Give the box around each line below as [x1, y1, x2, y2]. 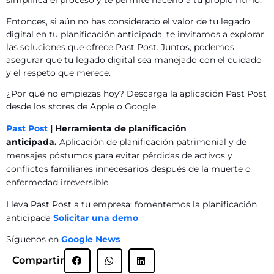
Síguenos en [6, 234, 61, 245]
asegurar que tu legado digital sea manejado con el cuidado [6, 54, 262, 65]
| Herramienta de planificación [48, 123, 187, 135]
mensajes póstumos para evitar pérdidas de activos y [6, 150, 232, 161]
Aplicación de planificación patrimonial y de [57, 136, 246, 148]
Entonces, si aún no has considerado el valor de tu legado [6, 15, 250, 27]
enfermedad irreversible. [6, 177, 110, 188]
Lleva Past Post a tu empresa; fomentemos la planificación [6, 198, 257, 210]
